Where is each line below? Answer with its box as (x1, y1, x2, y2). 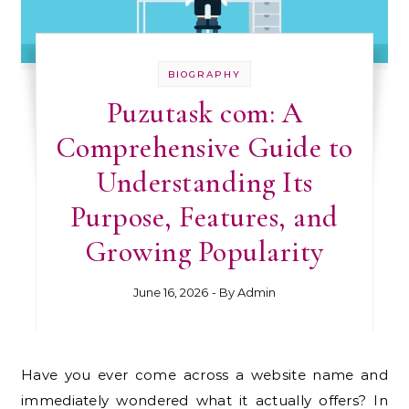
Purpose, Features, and (69, 198, 339, 235)
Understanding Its (96, 163, 313, 200)
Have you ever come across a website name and (21, 365, 34, 383)
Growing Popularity (84, 233, 324, 269)
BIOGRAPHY (167, 68, 241, 80)
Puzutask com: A (106, 94, 303, 131)
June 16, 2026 (132, 284, 208, 299)
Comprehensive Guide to (55, 129, 353, 165)
